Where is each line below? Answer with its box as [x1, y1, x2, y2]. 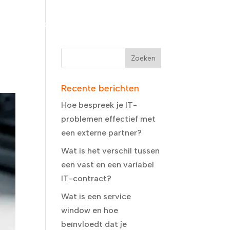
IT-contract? [61, 174, 112, 183]
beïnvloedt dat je [61, 219, 127, 229]
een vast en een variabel [61, 160, 155, 169]
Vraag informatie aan [28, 18, 119, 30]
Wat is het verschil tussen [61, 146, 160, 156]
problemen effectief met [61, 114, 156, 124]
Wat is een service [61, 191, 131, 201]
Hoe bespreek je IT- [61, 100, 138, 110]
